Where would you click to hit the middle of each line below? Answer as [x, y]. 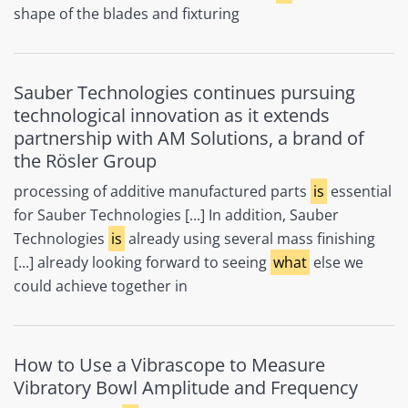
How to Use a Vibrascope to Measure [169, 364]
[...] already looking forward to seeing [142, 262]
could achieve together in [101, 286]
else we [337, 262]
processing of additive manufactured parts [162, 191]
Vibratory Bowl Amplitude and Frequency [186, 387]
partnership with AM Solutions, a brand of [189, 138]
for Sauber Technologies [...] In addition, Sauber [176, 214]
